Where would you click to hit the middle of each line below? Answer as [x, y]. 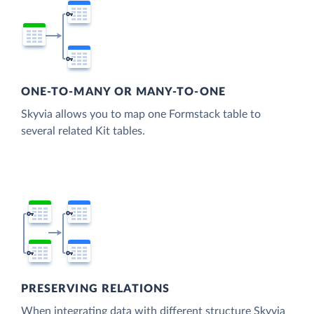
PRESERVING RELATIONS [96, 288]
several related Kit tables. [83, 131]
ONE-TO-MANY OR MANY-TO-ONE [123, 92]
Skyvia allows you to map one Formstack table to [141, 115]
